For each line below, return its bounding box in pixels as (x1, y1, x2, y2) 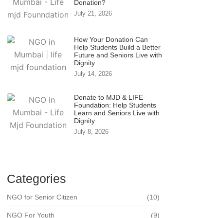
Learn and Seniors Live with (74, 109, 160, 117)
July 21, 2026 (74, 9, 112, 17)
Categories (7, 171, 66, 185)
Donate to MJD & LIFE (74, 93, 144, 101)
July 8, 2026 (74, 127, 109, 135)
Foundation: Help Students (74, 101, 157, 109)
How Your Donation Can (74, 35, 148, 43)
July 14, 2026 (74, 70, 112, 77)
